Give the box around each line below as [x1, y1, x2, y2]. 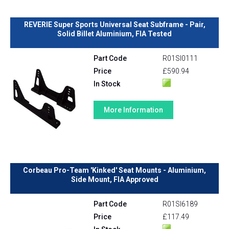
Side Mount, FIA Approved [71, 175, 158, 184]
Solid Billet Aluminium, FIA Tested [57, 30, 172, 38]
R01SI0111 [162, 54, 198, 63]
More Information [104, 106, 164, 114]
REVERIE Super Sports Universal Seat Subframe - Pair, [24, 20, 205, 29]
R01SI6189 [162, 200, 198, 209]
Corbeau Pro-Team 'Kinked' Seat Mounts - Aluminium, [23, 166, 206, 175]
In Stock [94, 80, 121, 88]
